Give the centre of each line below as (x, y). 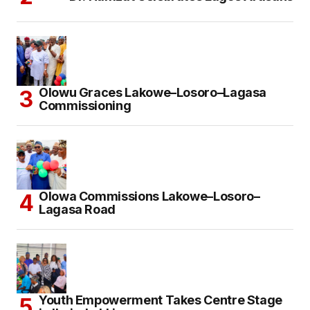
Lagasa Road (77, 210)
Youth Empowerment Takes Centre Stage (161, 300)
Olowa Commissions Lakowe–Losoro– (149, 197)
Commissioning (85, 106)
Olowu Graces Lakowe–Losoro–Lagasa (153, 93)
